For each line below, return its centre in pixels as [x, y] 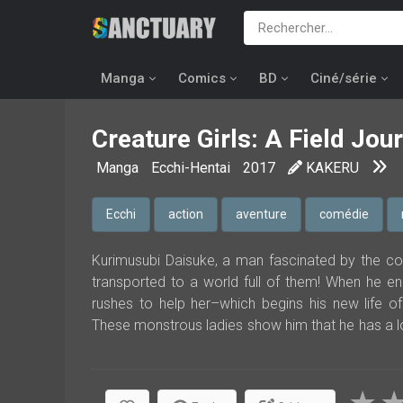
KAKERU [332, 168]
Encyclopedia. [136, 368]
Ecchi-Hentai [191, 168]
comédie [344, 214]
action [186, 214]
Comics [202, 78]
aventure [261, 214]
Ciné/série [344, 78]
